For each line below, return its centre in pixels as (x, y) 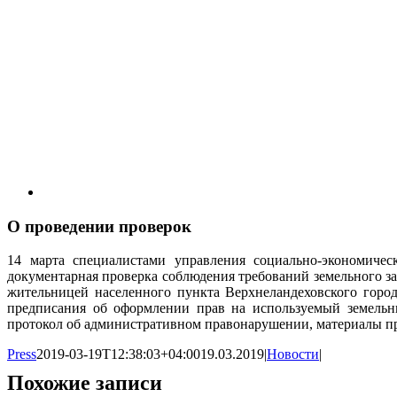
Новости (293, 354)
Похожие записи (85, 383)
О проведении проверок (99, 226)
